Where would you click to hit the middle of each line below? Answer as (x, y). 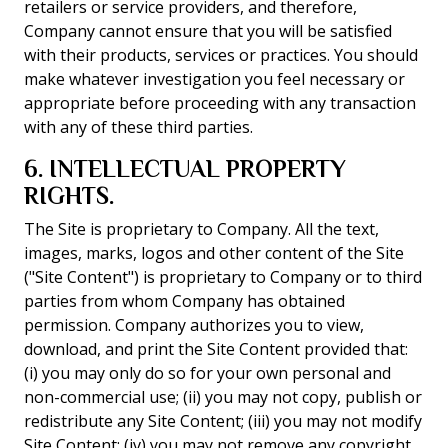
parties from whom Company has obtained (184, 301)
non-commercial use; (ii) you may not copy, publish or (223, 397)
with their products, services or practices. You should (221, 55)
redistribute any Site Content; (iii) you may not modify (223, 421)
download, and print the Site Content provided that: (216, 349)
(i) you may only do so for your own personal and (207, 373)
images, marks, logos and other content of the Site (214, 253)
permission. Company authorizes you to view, (194, 325)
